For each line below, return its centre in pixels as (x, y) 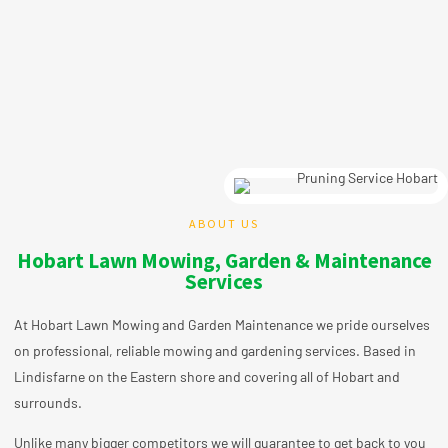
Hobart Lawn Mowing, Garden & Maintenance (224, 260)
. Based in (386, 350)
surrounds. (48, 402)
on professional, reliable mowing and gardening (159, 350)
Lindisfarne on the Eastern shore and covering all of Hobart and (207, 376)
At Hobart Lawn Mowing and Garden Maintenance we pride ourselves (222, 324)
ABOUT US (224, 223)
